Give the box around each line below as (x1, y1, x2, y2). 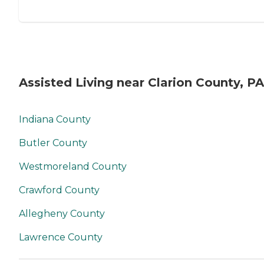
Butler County (19, 137, 87, 148)
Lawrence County (19, 231, 103, 243)
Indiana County (19, 113, 91, 125)
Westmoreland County (19, 160, 127, 172)
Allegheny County (19, 207, 105, 219)
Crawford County (19, 184, 100, 196)
